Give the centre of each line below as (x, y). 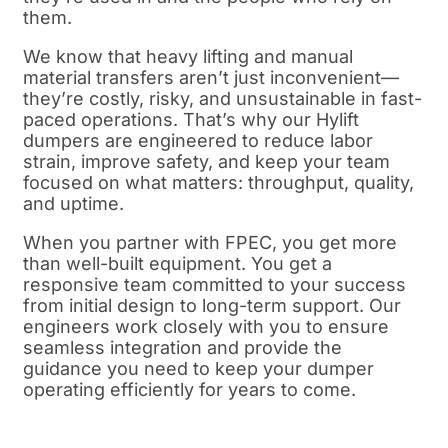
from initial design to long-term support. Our (212, 305)
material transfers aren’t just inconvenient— (211, 77)
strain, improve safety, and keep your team (206, 161)
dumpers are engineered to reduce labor (198, 140)
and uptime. (73, 203)
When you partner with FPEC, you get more (210, 242)
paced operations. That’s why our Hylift (191, 119)
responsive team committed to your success (214, 284)
